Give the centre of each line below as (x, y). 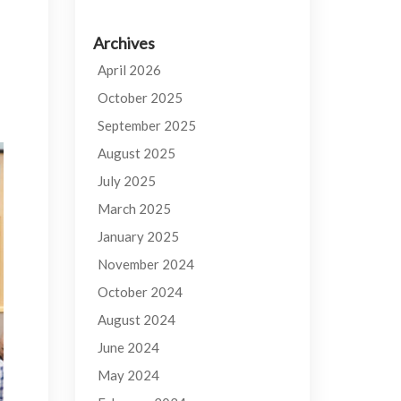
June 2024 (128, 347)
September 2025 (146, 125)
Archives (124, 43)
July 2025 (126, 181)
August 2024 (136, 320)
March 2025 (134, 209)
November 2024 (145, 264)
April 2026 (129, 70)
